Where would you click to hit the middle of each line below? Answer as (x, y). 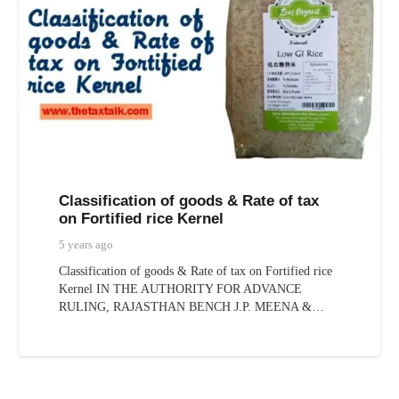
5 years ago (85, 245)
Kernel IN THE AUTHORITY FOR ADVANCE (180, 289)
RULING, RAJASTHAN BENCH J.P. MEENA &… (191, 307)
